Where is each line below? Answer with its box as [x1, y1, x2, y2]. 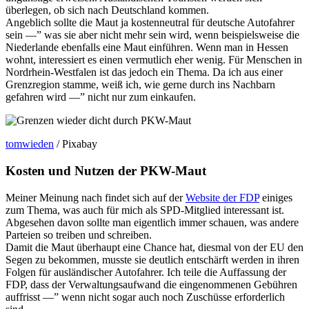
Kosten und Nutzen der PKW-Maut [6, 163, 206, 178]
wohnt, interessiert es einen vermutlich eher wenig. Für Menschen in [6, 54, 302, 66]
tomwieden [6, 138, 54, 150]
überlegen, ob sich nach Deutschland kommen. [6, 4, 209, 17]
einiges [259, 191, 292, 203]
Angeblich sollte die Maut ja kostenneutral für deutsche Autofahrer [6, 17, 295, 29]
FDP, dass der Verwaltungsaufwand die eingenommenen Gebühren [6, 278, 297, 290]
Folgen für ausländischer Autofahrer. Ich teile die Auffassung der [6, 266, 286, 278]
